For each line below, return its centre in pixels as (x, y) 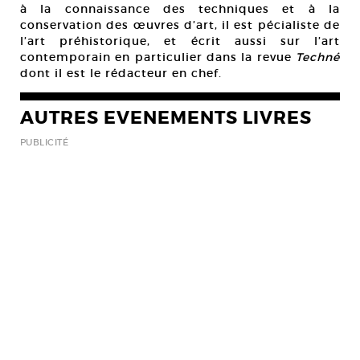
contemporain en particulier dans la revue (158, 57)
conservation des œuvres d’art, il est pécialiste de (180, 25)
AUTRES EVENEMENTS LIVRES (166, 118)
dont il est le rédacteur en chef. (121, 73)
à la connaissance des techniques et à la (180, 9)
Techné (318, 57)
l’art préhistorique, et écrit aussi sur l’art (180, 41)
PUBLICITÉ (44, 142)
